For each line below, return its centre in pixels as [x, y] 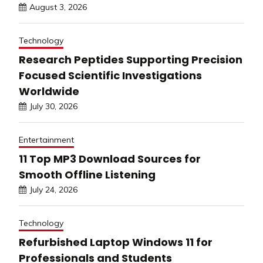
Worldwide [49, 91]
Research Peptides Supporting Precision [131, 59]
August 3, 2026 [58, 7]
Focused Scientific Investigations [110, 75]
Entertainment [46, 139]
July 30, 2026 [53, 106]
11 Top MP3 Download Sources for [110, 159]
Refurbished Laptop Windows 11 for [116, 242]
